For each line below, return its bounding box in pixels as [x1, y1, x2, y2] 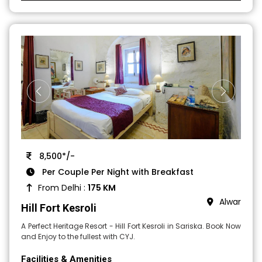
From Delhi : [38, 182, 88, 194]
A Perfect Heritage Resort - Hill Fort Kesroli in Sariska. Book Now [21, 221, 241, 232]
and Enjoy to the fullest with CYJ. [21, 232, 136, 242]
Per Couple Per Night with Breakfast [40, 166, 194, 178]
